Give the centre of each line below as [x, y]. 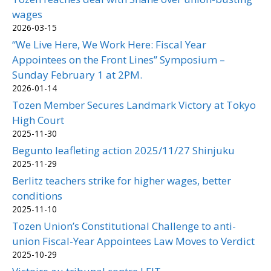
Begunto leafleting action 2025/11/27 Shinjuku [123, 150]
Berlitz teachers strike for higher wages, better [122, 180]
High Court [38, 120]
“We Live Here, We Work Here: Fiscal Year [109, 44]
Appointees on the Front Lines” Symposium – [119, 59]
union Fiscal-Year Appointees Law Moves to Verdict [133, 241]
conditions [37, 195]
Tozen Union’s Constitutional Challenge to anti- [124, 226]
